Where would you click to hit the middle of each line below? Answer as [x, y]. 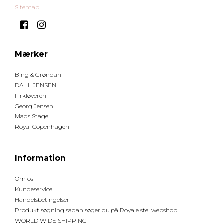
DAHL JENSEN [36, 85]
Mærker [31, 54]
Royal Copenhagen [42, 127]
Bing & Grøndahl [39, 75]
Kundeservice [34, 189]
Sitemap [27, 7]
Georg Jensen [34, 106]
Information [40, 158]
